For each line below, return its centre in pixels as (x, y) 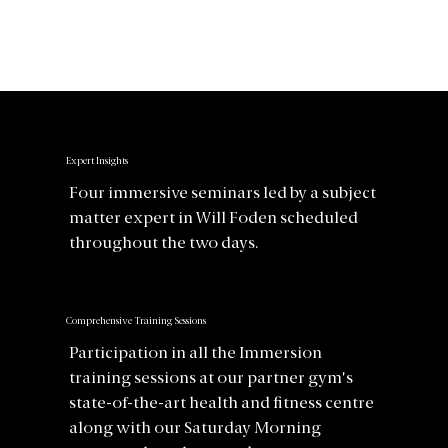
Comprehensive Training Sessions (135, 322)
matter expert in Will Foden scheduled (214, 219)
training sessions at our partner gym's (211, 379)
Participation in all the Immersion (196, 354)
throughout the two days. (165, 244)
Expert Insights (96, 162)
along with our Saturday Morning (195, 429)
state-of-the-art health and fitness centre (222, 404)
